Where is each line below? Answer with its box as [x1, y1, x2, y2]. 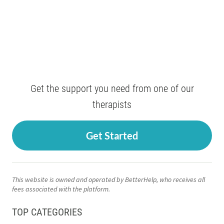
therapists [92, 98, 131, 110]
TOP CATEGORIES [12, 206, 82, 218]
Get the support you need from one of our [30, 82, 194, 94]
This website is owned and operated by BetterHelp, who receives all [12, 175, 205, 184]
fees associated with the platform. [12, 184, 110, 193]
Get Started [86, 129, 138, 141]
